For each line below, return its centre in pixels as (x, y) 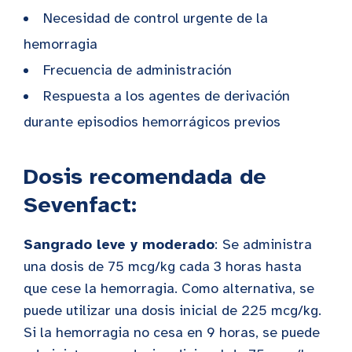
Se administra (267, 244)
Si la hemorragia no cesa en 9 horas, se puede (172, 332)
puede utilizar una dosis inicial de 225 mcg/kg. (172, 310)
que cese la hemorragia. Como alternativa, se (169, 288)
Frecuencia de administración (137, 70)
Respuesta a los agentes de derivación (167, 95)
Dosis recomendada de (145, 176)
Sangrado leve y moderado (119, 244)
